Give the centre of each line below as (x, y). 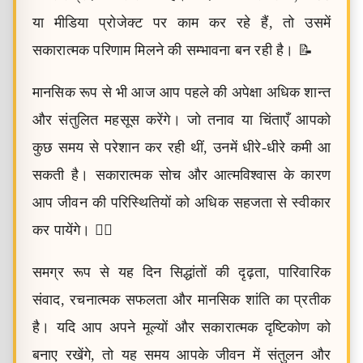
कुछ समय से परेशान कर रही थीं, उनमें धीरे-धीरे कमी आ (181, 147)
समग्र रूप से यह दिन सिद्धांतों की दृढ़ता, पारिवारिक (181, 272)
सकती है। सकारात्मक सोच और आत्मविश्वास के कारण (181, 175)
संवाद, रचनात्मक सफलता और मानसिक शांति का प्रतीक (181, 300)
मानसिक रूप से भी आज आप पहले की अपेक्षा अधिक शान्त (181, 92)
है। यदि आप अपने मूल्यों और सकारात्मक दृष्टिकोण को (181, 327)
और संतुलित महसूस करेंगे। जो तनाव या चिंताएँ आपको (181, 120)
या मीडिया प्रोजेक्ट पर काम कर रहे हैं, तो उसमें (181, 23)
